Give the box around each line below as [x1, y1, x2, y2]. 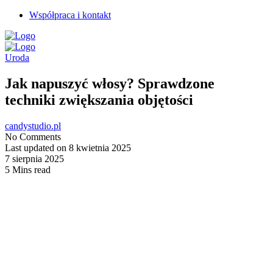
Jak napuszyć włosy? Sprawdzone [5, 75, 214, 91]
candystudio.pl [5, 120, 61, 131]
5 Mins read [5, 164, 51, 175]
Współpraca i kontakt [29, 10, 111, 20]
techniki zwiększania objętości [5, 91, 193, 108]
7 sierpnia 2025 [5, 153, 64, 164]
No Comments [5, 131, 61, 142]
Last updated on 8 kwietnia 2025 [5, 142, 131, 153]
